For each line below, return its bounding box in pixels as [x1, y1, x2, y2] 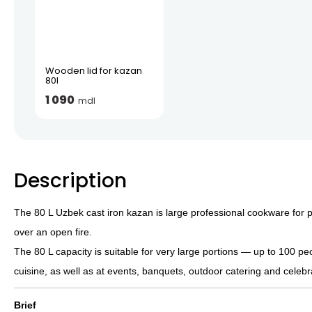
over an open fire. [14, 226, 92, 237]
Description [14, 167, 127, 194]
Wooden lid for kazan [45, 64, 142, 77]
